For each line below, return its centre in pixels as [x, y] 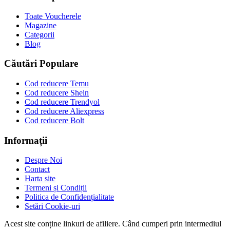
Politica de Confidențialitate [69, 197]
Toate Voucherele [53, 16]
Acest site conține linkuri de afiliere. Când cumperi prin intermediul [113, 224]
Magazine [41, 25]
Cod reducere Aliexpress [64, 111]
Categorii [40, 34]
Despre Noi [43, 160]
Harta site [40, 179]
